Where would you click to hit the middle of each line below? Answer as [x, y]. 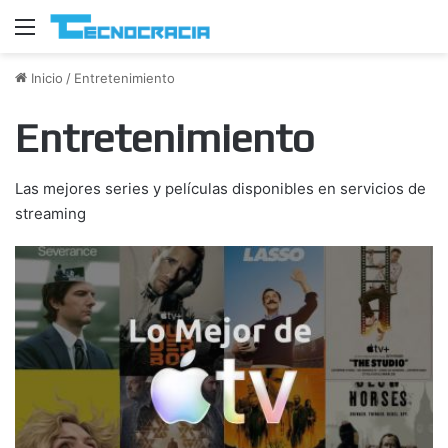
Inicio [45, 77]
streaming [50, 213]
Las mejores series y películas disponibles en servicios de [220, 188]
